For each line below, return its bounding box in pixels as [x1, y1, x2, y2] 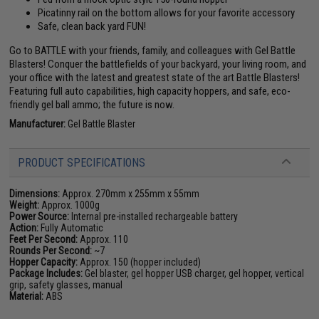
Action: [9, 222, 39, 234]
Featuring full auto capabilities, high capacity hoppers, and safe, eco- [9, 85, 291, 98]
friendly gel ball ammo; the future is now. [9, 98, 175, 111]
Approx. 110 [80, 234, 129, 245]
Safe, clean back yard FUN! [38, 20, 147, 33]
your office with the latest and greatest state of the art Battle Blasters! [9, 71, 300, 84]
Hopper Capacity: [9, 256, 78, 268]
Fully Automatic [38, 222, 104, 234]
